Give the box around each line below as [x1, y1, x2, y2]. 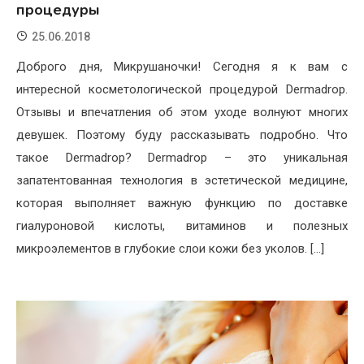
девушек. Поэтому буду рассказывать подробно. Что [16, 127, 348, 142]
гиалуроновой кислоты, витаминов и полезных [16, 218, 348, 233]
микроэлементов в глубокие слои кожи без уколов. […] [16, 240, 324, 256]
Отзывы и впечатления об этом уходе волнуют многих [16, 104, 348, 119]
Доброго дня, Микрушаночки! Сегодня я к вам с [16, 58, 348, 74]
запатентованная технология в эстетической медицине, [16, 172, 348, 188]
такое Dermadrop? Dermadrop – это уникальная [16, 149, 348, 165]
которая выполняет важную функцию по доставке [16, 195, 348, 210]
